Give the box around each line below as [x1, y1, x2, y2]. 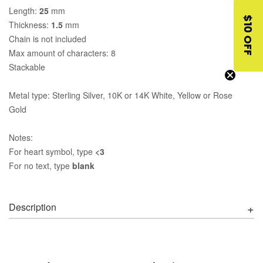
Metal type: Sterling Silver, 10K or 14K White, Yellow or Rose [9, 89, 232, 101]
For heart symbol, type [9, 145, 95, 157]
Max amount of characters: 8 [9, 46, 116, 59]
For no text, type [9, 159, 72, 171]
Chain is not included [9, 32, 86, 45]
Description [9, 200, 56, 214]
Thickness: [9, 18, 51, 31]
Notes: [9, 131, 33, 143]
